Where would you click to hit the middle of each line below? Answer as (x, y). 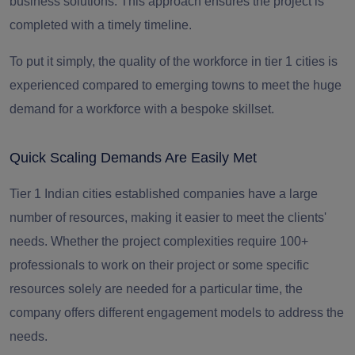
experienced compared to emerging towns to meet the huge (176, 86)
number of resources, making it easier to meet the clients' (168, 218)
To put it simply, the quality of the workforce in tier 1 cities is (174, 62)
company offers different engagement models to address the (177, 313)
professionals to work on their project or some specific (159, 265)
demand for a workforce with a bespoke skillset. (142, 109)
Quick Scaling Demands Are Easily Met (133, 158)
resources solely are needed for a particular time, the (156, 289)
